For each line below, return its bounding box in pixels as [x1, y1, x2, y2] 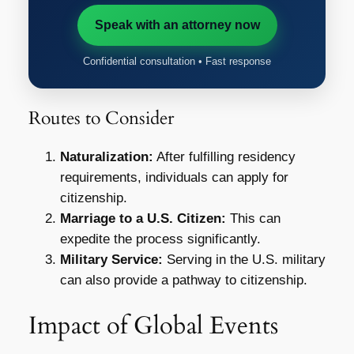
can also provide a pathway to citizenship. [59, 272, 307, 288]
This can [225, 210, 281, 226]
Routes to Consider [28, 105, 174, 130]
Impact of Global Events [28, 308, 278, 342]
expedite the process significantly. [59, 231, 261, 247]
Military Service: [59, 251, 163, 267]
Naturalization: [59, 149, 153, 164]
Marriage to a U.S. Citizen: [59, 210, 226, 226]
